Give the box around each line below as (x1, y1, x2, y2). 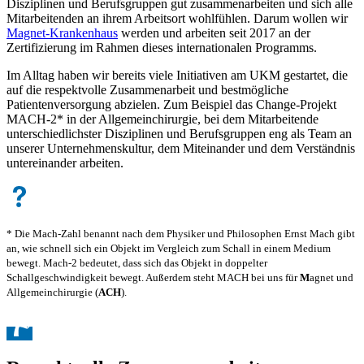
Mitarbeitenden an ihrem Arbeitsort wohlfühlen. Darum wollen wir (6, 11, 348, 26)
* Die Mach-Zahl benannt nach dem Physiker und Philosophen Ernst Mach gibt (6, 227, 355, 240)
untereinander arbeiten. (6, 156, 123, 171)
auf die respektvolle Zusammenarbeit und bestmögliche (6, 83, 288, 97)
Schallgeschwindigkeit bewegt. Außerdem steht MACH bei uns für (6, 271, 300, 284)
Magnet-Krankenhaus (6, 26, 118, 41)
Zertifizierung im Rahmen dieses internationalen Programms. (6, 41, 320, 55)
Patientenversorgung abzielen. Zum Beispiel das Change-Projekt (6, 97, 336, 112)
